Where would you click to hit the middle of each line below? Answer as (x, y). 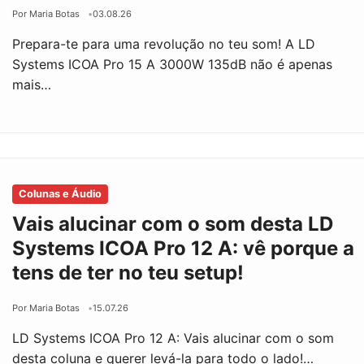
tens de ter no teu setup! (128, 272)
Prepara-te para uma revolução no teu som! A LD (164, 43)
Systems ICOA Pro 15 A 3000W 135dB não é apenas (173, 64)
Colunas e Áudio (61, 193)
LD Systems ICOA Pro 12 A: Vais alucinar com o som (173, 338)
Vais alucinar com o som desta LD (173, 223)
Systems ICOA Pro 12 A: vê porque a (184, 248)
